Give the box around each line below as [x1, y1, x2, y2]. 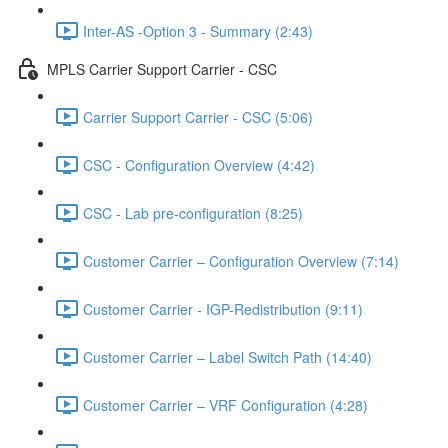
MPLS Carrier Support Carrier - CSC [47, 58, 277, 79]
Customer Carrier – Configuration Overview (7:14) [83, 250, 399, 271]
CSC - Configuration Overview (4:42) [83, 154, 315, 175]
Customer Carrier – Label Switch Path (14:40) [83, 346, 372, 367]
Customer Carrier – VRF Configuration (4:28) [83, 394, 368, 415]
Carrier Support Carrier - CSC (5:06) [83, 106, 313, 127]
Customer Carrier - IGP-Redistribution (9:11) [83, 298, 363, 319]
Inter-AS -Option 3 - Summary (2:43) [83, 20, 313, 41]
